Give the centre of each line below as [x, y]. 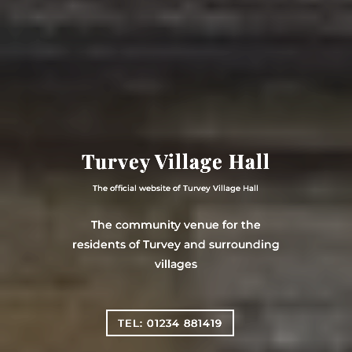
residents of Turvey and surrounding [176, 245]
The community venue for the [176, 225]
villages [176, 264]
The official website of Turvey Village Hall [176, 189]
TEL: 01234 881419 [170, 323]
